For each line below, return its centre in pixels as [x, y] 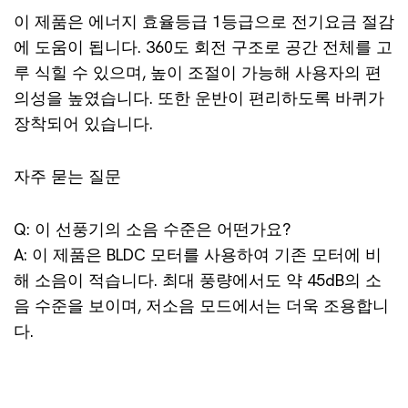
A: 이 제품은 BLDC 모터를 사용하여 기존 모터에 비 [198, 255]
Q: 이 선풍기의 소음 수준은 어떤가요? [152, 229]
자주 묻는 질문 [67, 176]
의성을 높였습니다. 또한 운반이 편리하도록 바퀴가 [199, 98]
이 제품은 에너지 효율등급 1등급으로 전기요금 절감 [204, 21]
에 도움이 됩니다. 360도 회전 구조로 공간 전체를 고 [203, 47]
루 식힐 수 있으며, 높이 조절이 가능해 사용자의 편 [198, 72]
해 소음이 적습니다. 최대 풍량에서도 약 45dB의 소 [198, 280]
